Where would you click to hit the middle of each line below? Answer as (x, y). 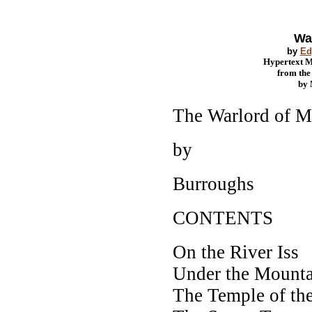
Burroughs (213, 184)
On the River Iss (236, 252)
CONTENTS (223, 218)
